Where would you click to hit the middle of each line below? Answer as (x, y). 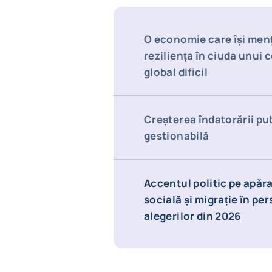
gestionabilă (177, 136)
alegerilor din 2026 (193, 216)
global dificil (176, 72)
